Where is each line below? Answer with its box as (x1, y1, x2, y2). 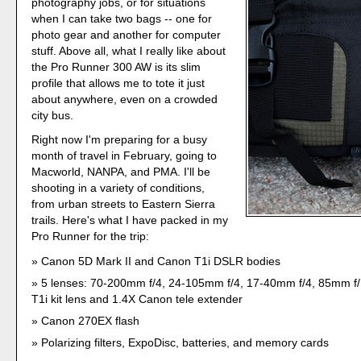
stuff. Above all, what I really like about (31, 44, 226, 57)
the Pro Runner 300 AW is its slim (31, 60, 201, 73)
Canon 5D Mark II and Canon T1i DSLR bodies (41, 254, 281, 268)
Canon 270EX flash (41, 314, 140, 328)
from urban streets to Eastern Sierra (31, 197, 216, 211)
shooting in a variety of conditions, (31, 181, 205, 195)
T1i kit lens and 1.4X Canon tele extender (31, 293, 243, 306)
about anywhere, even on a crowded (31, 92, 218, 106)
